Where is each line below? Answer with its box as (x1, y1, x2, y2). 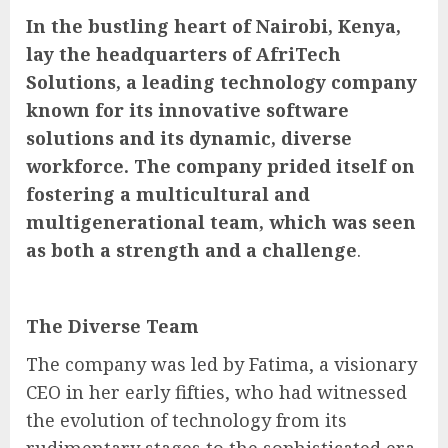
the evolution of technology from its (26, 407, 347, 432)
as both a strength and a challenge (26, 237, 357, 262)
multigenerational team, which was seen (26, 209, 416, 234)
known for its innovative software (26, 97, 349, 122)
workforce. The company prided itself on (26, 153, 415, 178)
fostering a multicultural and (26, 181, 310, 206)
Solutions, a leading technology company (26, 69, 417, 94)
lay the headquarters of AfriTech (26, 41, 341, 66)
